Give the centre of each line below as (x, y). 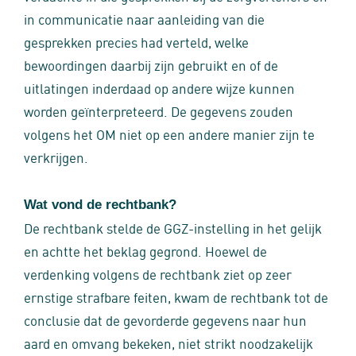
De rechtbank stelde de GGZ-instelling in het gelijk (173, 227)
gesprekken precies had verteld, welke (136, 41)
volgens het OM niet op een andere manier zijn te (169, 133)
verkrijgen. (56, 157)
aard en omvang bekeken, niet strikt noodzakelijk (168, 342)
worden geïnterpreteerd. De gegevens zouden (159, 110)
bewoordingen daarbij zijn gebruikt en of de (151, 64)
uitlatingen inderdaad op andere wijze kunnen (159, 87)
